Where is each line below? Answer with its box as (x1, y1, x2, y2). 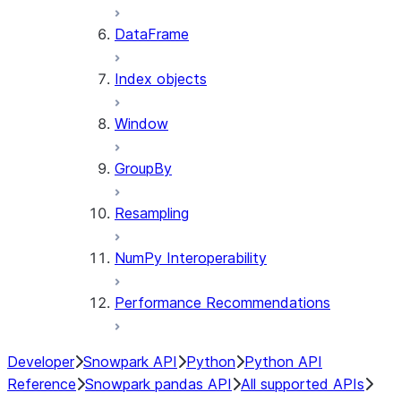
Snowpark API (83, 353, 177, 371)
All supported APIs (241, 375, 364, 393)
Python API (244, 353, 322, 371)
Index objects (115, 70, 207, 88)
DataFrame (115, 25, 189, 43)
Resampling (115, 204, 189, 222)
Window (115, 115, 168, 132)
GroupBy (115, 159, 172, 177)
